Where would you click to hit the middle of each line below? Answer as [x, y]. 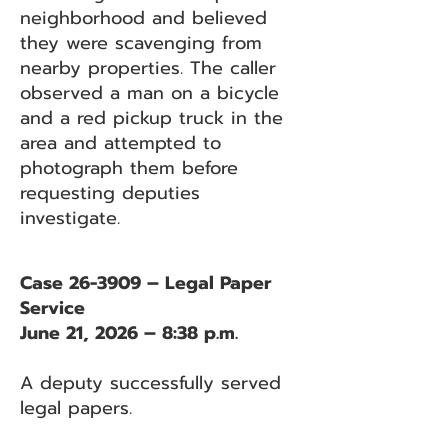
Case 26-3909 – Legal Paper [145, 283]
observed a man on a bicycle [149, 93]
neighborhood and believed [143, 18]
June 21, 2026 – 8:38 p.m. [129, 333]
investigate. [70, 218]
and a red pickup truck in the [151, 118]
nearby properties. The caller [148, 68]
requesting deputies [110, 193]
